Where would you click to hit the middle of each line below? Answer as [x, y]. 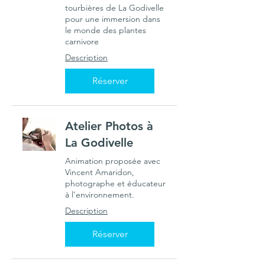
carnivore [82, 41]
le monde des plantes [106, 30]
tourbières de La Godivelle [114, 8]
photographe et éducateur [115, 183]
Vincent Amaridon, [100, 172]
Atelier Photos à [109, 126]
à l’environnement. [100, 195]
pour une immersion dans [113, 19]
